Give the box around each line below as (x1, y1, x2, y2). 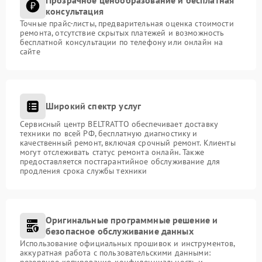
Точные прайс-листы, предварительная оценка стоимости (20, 18, 234, 29)
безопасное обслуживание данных (46, 225, 194, 237)
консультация (46, 5, 104, 17)
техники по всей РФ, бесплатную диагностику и (20, 127, 198, 139)
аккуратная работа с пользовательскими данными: (20, 247, 211, 258)
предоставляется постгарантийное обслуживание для (20, 156, 220, 167)
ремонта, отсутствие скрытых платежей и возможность (20, 27, 225, 38)
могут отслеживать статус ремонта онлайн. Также (20, 146, 204, 157)
